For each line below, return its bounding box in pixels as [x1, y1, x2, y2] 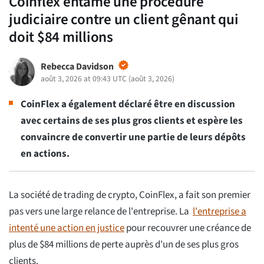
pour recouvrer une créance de [124, 220, 251, 235]
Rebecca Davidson [40, 60, 114, 74]
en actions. [21, 147, 70, 161]
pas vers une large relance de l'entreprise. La [9, 204, 193, 219]
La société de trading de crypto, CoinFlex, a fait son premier [9, 187, 250, 202]
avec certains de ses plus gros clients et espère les [21, 114, 243, 128]
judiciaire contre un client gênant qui [9, 9, 239, 31]
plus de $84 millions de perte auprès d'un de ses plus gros [9, 237, 239, 252]
